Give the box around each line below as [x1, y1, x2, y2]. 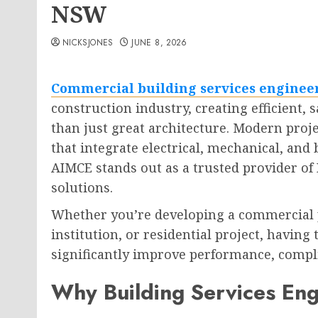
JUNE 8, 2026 [131, 36, 187, 49]
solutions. [51, 179, 113, 196]
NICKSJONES [62, 36, 114, 49]
